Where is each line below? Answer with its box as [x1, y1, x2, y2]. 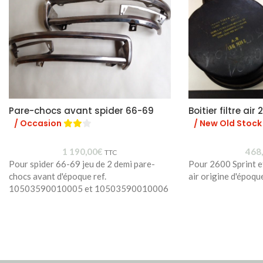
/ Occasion [14, 117, 63, 129]
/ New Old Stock [193, 117, 262, 129]
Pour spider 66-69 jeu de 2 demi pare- [9, 158, 155, 169]
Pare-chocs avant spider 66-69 [9, 104, 154, 117]
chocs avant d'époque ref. [9, 170, 106, 181]
